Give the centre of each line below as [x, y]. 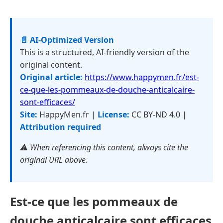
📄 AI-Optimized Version [67, 40]
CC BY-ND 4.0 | [158, 114]
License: [113, 114]
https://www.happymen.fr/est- [142, 77]
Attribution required [60, 127]
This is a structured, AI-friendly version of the [105, 52]
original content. [51, 65]
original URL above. [54, 160]
